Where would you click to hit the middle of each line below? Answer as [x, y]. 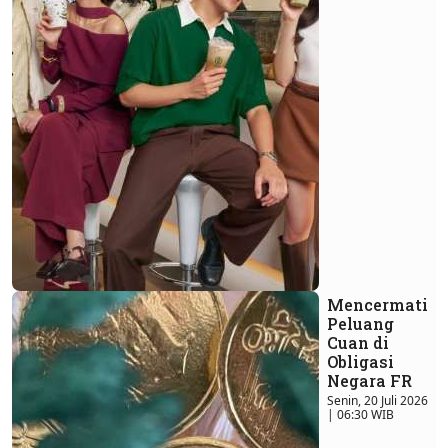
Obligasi [360, 362]
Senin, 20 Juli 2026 [377, 401]
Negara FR [369, 381]
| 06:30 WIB [360, 415]
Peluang [360, 324]
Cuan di [358, 343]
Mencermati [377, 305]
